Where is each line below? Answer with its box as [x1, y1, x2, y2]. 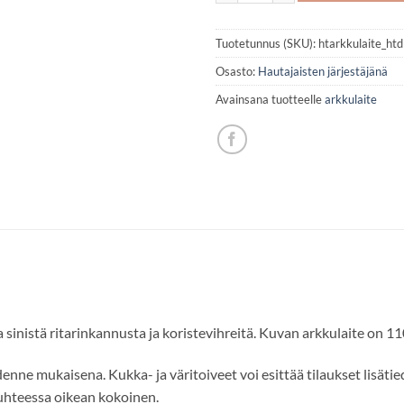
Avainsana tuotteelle [216, 92, 325, 107]
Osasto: [216, 64, 258, 79]
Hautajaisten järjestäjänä [258, 64, 388, 79]
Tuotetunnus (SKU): [216, 36, 318, 51]
